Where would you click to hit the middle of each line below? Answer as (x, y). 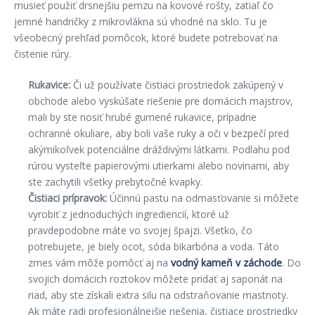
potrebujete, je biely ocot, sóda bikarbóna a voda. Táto (154, 246)
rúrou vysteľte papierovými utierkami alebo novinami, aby (159, 166)
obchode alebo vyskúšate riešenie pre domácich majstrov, (161, 101)
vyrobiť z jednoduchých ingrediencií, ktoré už (129, 214)
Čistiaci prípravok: (67, 198)
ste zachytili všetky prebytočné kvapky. (115, 182)
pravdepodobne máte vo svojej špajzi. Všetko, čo (140, 230)
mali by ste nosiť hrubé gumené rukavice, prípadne (142, 117)
